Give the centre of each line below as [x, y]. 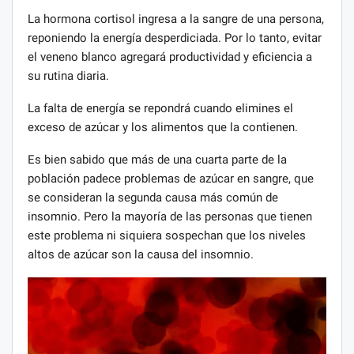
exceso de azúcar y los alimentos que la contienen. [163, 127]
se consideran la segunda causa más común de [153, 197]
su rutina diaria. [68, 75]
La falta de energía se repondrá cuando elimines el [160, 108]
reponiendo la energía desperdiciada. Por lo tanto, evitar [175, 38]
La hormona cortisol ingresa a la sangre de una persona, [176, 19]
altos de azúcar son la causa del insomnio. [141, 254]
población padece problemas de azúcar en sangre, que [171, 178]
